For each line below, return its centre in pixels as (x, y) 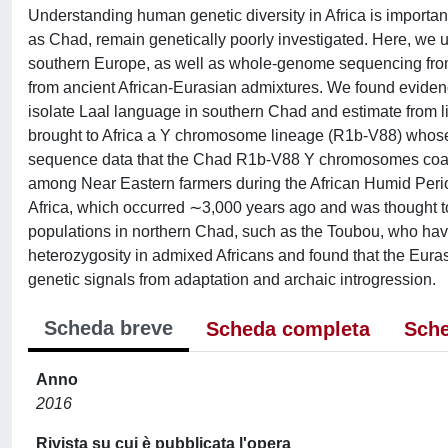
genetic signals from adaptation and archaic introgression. (232, 279)
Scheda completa (288, 329)
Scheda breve (108, 328)
